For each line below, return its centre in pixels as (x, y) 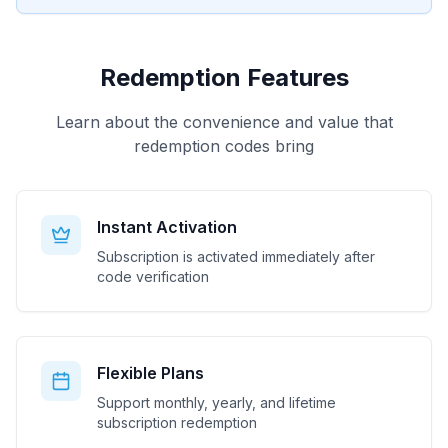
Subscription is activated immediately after (236, 256)
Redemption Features (224, 77)
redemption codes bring (224, 146)
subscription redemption (177, 422)
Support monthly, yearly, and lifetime (216, 402)
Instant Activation (167, 227)
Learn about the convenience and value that (224, 122)
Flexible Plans (150, 373)
